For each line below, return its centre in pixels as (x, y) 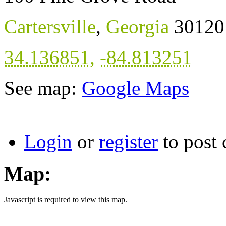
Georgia (137, 26)
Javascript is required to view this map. (66, 200)
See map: (43, 88)
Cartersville (50, 26)
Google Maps (135, 88)
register (128, 141)
